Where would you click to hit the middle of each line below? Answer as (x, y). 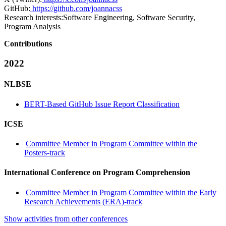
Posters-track (45, 153)
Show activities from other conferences (66, 218)
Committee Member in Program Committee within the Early (121, 192)
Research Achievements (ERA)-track (83, 201)
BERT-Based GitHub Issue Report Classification (102, 104)
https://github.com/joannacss (76, 9)
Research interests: (34, 18)
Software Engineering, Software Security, (129, 18)
